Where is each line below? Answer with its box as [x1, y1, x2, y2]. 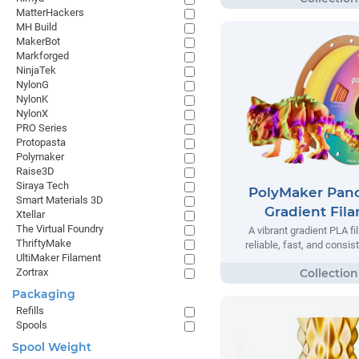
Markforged [16, 50, 69, 62]
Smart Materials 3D [16, 194, 103, 206]
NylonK [16, 93, 48, 105]
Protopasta [16, 136, 66, 148]
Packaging [12, 287, 75, 301]
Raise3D [16, 165, 54, 177]
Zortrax [16, 266, 48, 278]
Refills [16, 305, 44, 317]
